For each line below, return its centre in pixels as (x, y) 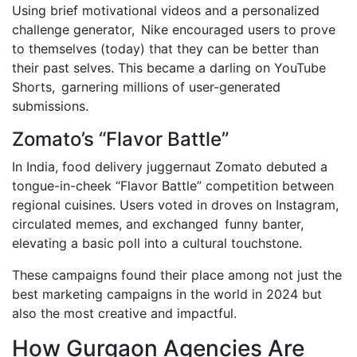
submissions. (50, 106)
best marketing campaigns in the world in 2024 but (170, 294)
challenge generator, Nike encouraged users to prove (174, 29)
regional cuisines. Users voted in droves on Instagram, (175, 204)
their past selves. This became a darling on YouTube (169, 67)
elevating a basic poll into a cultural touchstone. (157, 243)
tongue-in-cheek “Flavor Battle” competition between (173, 185)
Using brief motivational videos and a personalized (166, 10)
